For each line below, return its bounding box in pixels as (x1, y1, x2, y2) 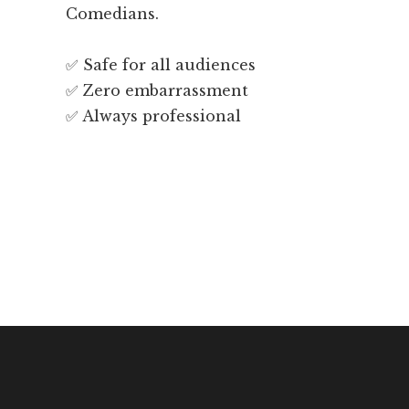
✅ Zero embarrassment (66, 80, 248, 100)
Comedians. (66, 4, 159, 23)
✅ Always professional (66, 106, 241, 125)
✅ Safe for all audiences (66, 55, 256, 74)
